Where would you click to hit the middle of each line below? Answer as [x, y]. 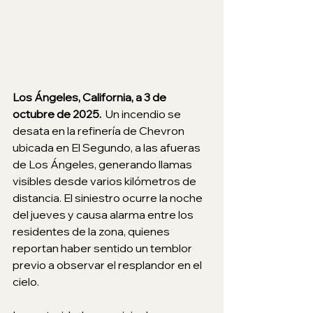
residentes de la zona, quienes [92, 231]
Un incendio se [143, 114]
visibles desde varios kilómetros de [105, 181]
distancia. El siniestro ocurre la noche [109, 197]
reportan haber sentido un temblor [103, 248]
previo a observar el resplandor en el [108, 264]
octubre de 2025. [57, 114]
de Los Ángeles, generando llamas [103, 164]
